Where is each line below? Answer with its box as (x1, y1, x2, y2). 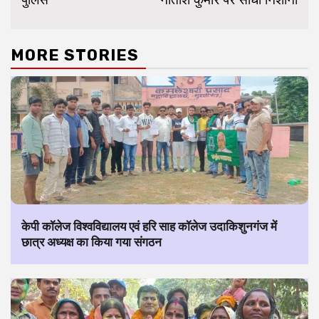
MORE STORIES (11, 46, 139, 66)
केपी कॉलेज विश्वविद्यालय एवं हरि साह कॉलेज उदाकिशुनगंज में (21, 219, 277, 234)
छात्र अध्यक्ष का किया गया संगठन (21, 235, 162, 250)
